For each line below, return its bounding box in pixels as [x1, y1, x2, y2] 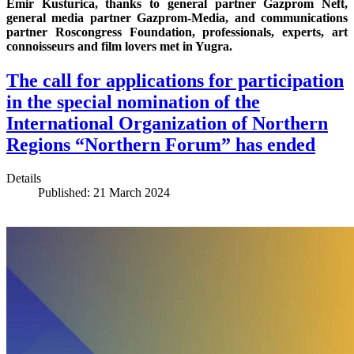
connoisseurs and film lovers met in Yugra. [6, 39, 232, 53]
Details [6, 171, 41, 186]
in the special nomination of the [6, 92, 260, 113]
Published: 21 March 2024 [38, 186, 170, 200]
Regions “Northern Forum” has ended [6, 134, 315, 156]
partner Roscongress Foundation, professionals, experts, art [6, 24, 348, 39]
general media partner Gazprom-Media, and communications [6, 10, 348, 24]
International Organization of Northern [6, 113, 328, 134]
